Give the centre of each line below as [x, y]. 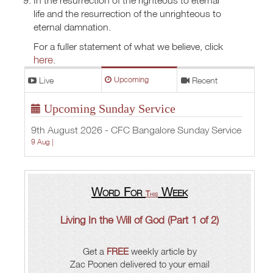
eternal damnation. [72, 27]
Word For [119, 191]
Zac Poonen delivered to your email [140, 264]
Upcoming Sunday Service [108, 108]
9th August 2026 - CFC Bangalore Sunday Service [136, 129]
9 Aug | [44, 141]
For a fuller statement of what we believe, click [128, 46]
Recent [204, 80]
